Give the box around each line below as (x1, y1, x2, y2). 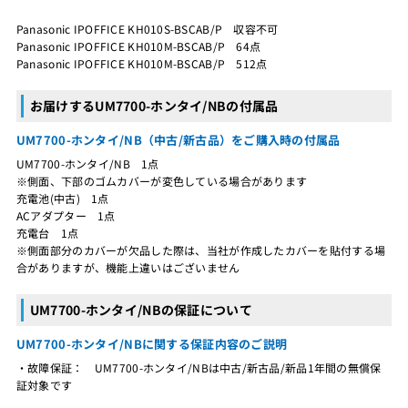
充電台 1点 (15, 224, 79, 240)
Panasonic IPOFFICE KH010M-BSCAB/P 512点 (15, 55, 268, 71)
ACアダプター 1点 (15, 207, 116, 223)
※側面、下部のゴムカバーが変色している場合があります (15, 172, 308, 189)
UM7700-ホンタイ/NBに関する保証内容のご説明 (15, 334, 288, 352)
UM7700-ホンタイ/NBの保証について (29, 300, 252, 319)
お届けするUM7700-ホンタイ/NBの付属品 (29, 96, 279, 115)
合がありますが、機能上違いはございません (15, 259, 240, 275)
